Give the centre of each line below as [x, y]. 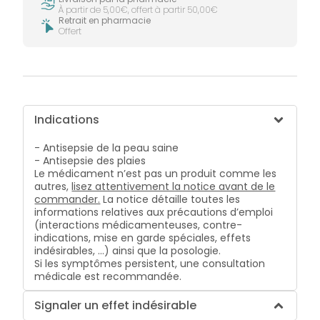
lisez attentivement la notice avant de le [174, 186]
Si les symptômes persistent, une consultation [150, 263]
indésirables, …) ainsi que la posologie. [128, 250]
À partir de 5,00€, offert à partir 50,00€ [139, 9]
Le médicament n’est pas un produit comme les [156, 173]
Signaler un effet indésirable [116, 305]
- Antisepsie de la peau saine [107, 147]
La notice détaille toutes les [172, 199]
